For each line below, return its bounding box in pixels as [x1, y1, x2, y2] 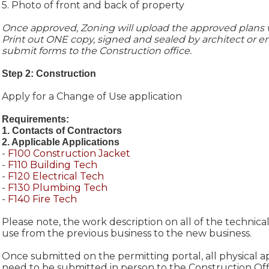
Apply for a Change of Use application [1, 90, 182, 102]
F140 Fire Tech [7, 193, 77, 205]
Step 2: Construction [1, 68, 96, 79]
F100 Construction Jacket [7, 147, 130, 159]
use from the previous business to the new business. [1, 227, 254, 239]
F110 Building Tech [7, 159, 97, 171]
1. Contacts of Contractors [1, 125, 124, 136]
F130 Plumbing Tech [7, 181, 107, 193]
